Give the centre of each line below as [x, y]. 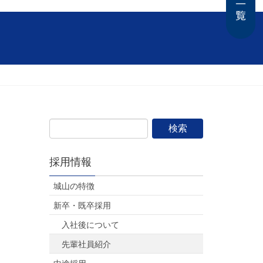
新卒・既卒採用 [82, 205]
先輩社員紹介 [86, 244]
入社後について [90, 225]
